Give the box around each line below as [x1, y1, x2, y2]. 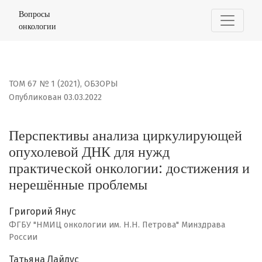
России [9, 232, 37, 243]
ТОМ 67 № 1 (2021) [9, 79, 80, 89]
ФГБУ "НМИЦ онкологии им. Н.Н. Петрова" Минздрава [9, 220, 225, 230]
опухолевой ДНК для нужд [9, 144, 170, 161]
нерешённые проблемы [9, 177, 147, 194]
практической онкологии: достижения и [9, 160, 250, 177]
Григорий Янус [9, 206, 76, 218]
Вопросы [19, 9, 50, 19]
